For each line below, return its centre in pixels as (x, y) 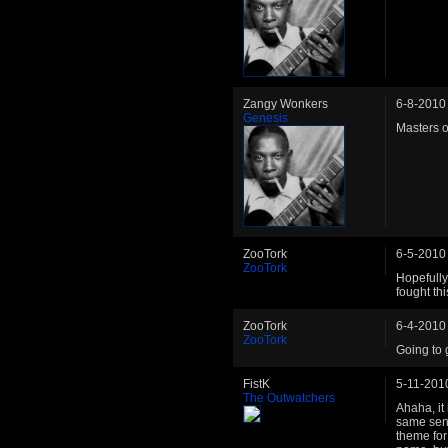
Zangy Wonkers (285, 103)
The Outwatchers (289, 397)
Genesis (265, 117)
